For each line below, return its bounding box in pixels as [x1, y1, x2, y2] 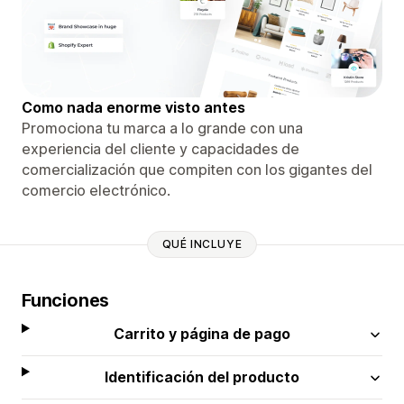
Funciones [22, 289, 110, 311]
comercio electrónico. [22, 180, 170, 199]
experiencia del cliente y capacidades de [22, 139, 299, 158]
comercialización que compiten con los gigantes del [22, 160, 372, 179]
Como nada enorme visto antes [22, 97, 245, 116]
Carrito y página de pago [114, 324, 291, 343]
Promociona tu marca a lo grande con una [22, 118, 303, 137]
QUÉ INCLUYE [161, 237, 243, 252]
